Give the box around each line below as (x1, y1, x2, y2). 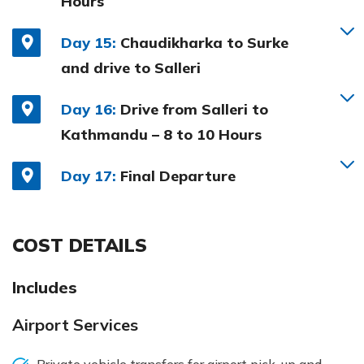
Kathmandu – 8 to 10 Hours (61, 124, 262, 144)
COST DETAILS (12, 232, 147, 257)
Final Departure (120, 166, 236, 185)
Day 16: (61, 99, 116, 119)
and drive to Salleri (61, 58, 201, 77)
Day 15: (61, 32, 116, 52)
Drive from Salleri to (120, 99, 268, 119)
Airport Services (12, 314, 138, 335)
